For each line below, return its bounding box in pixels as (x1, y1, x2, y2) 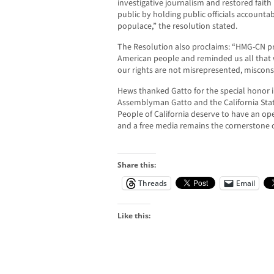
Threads (138, 177, 167, 188)
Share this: (117, 159, 156, 170)
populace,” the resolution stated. (117, 20, 237, 32)
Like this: (117, 210, 150, 221)
